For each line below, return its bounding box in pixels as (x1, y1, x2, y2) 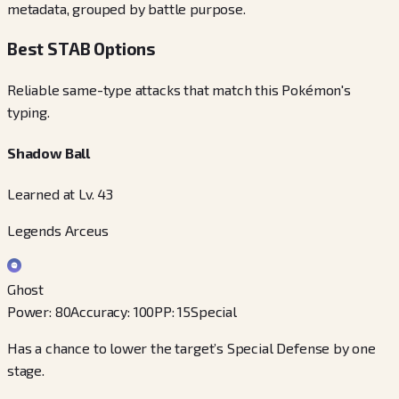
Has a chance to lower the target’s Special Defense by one (7, 339, 376, 357)
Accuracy (70, 303, 128, 321)
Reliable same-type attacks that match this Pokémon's (7, 80, 351, 98)
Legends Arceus (7, 222, 109, 240)
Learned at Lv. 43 (7, 185, 114, 203)
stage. (7, 362, 45, 379)
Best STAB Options (7, 38, 157, 60)
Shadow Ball (7, 144, 91, 162)
